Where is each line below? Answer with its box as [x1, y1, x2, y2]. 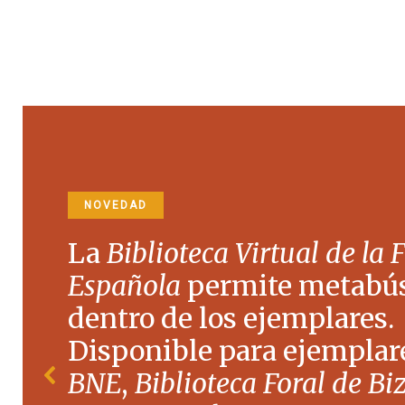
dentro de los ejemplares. [68, 301, 394, 336]
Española [68, 268, 181, 304]
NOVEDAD [84, 199, 147, 212]
